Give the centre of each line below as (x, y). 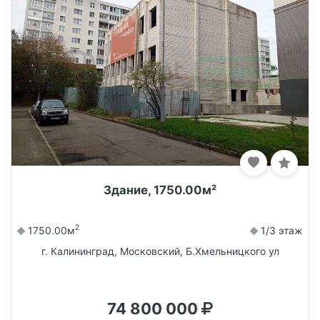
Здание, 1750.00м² (160, 190)
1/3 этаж (280, 230)
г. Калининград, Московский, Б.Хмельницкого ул (160, 251)
